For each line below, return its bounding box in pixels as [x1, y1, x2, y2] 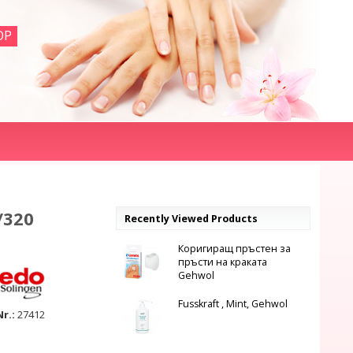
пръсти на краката [177, 255, 267, 269]
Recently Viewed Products [124, 212, 258, 225]
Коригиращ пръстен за [177, 242, 291, 255]
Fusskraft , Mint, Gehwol [177, 297, 288, 310]
